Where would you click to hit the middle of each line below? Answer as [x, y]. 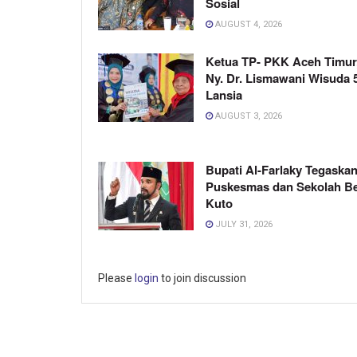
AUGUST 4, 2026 [247, 25]
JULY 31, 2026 [243, 225]
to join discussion [202, 279]
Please [116, 279]
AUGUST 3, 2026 [247, 116]
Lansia [224, 95]
